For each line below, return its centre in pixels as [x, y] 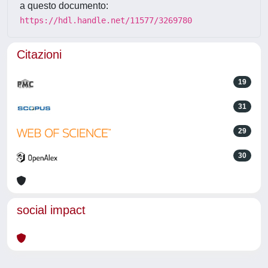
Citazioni [39, 54]
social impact [51, 210]
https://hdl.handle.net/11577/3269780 [106, 20]
